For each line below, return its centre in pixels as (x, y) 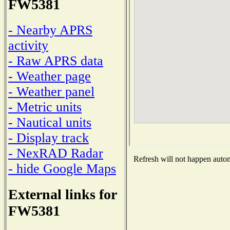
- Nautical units (50, 122)
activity (28, 45)
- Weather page (50, 76)
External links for (63, 194)
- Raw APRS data (56, 61)
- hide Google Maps (62, 168)
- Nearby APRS (50, 30)
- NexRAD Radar (56, 153)
